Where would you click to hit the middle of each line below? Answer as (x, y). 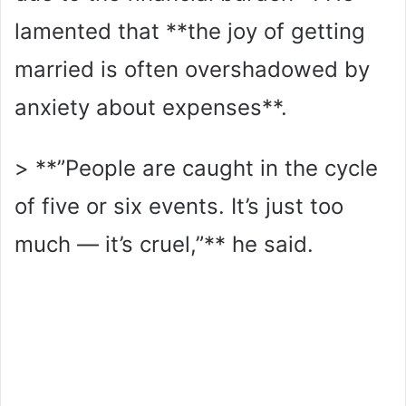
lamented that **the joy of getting (190, 31)
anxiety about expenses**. (151, 107)
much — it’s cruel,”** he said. (164, 244)
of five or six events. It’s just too (179, 206)
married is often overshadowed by (192, 69)
